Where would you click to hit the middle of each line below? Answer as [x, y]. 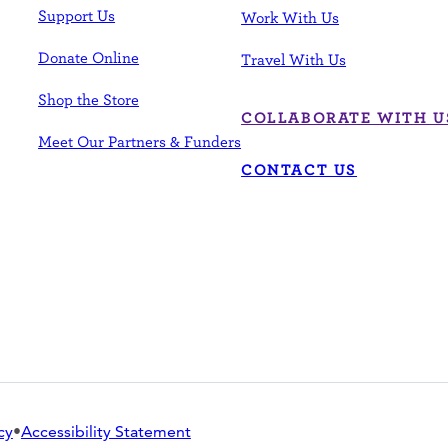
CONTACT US [299, 168]
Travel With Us [294, 58]
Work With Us [290, 16]
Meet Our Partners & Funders [140, 140]
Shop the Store [89, 98]
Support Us [77, 14]
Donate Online [89, 56]
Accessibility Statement [105, 431]
